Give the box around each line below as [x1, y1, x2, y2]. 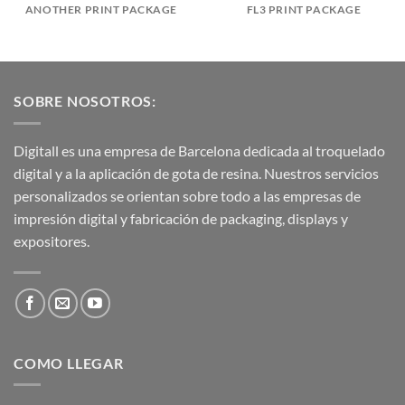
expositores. [14, 231, 89, 250]
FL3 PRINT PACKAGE [246, 3, 362, 15]
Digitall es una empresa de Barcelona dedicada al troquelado [14, 141, 385, 159]
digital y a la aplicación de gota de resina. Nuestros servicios [14, 164, 379, 182]
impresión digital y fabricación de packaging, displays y [14, 209, 348, 227]
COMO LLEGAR [14, 353, 124, 372]
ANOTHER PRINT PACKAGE [24, 3, 178, 15]
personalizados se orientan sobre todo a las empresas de [14, 186, 361, 204]
